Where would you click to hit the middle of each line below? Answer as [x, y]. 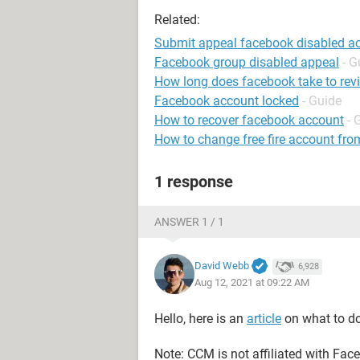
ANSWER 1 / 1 [189, 222]
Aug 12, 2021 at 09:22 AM [252, 283]
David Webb [222, 265]
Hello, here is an [200, 319]
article [264, 319]
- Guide [322, 101]
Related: [177, 20]
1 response [194, 182]
